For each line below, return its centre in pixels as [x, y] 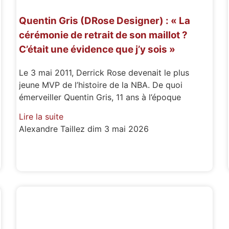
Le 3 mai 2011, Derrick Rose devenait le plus [104, 73]
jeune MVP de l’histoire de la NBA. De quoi [101, 85]
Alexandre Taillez [53, 129]
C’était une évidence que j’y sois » [97, 50]
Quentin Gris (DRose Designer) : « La [105, 21]
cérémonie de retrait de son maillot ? [104, 35]
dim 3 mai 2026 [118, 129]
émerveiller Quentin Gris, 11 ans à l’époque [100, 97]
